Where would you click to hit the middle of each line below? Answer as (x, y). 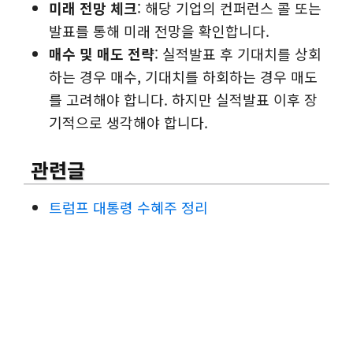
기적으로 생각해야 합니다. (129, 123)
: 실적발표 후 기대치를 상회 (238, 54)
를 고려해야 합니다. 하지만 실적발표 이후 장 (184, 100)
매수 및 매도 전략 (102, 54)
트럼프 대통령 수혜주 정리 (129, 208)
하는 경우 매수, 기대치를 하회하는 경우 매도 (184, 77)
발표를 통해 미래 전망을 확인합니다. (160, 31)
